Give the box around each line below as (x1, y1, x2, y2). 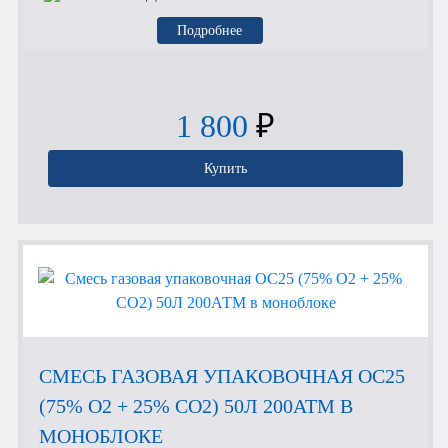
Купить (204, 159, 247, 176)
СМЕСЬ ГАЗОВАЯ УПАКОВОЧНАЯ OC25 (39, 364, 405, 387)
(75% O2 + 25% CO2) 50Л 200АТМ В (39, 394, 353, 417)
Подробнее (177, 21, 243, 38)
